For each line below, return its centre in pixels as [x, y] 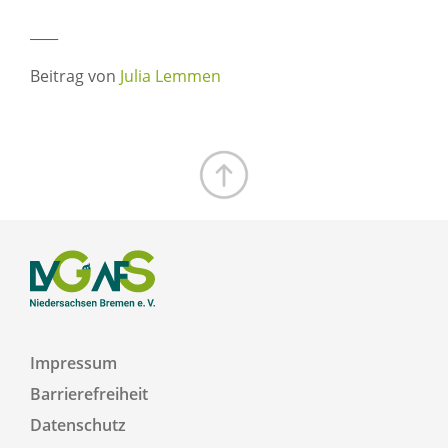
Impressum [73, 362]
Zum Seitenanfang [266, 212]
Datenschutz [78, 424]
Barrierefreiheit [89, 393]
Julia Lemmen [170, 76]
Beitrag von [75, 76]
